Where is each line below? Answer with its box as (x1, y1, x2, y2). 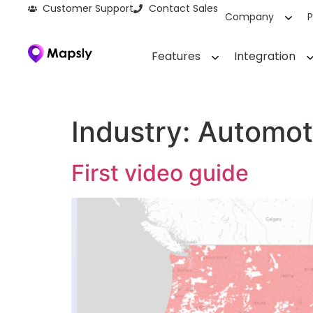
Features (152, 48, 201, 64)
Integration (234, 48, 296, 64)
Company (224, 10, 274, 24)
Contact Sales (148, 1, 218, 15)
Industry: (71, 115, 198, 149)
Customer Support (43, 1, 134, 15)
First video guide (71, 159, 249, 187)
